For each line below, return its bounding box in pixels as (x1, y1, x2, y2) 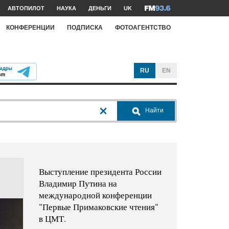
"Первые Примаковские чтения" (38, 201, 158, 213)
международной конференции (38, 189, 152, 201)
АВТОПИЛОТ (8, 5, 44, 11)
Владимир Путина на (38, 177, 117, 190)
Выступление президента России (38, 166, 162, 178)
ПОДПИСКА (67, 24, 103, 31)
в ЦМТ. (38, 213, 66, 225)
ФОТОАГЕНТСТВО (115, 24, 171, 31)
